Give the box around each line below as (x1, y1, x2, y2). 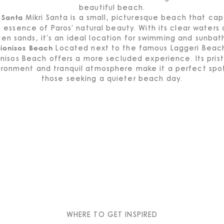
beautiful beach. (79, 2, 145, 12)
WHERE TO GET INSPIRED (66, 209, 158, 219)
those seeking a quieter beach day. (41, 73, 183, 83)
